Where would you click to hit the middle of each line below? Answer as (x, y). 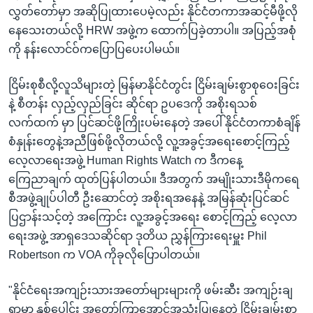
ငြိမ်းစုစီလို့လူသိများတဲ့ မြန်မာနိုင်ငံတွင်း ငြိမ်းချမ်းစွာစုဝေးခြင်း (154, 85)
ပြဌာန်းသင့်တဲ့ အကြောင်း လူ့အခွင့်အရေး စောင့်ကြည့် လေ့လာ (153, 217)
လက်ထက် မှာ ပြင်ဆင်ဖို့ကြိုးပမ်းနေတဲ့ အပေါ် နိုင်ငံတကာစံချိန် (154, 122)
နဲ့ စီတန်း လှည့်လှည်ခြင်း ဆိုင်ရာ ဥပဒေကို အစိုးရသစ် (133, 103)
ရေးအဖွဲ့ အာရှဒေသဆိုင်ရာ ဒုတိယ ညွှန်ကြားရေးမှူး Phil (138, 235)
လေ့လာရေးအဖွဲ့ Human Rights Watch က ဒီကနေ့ (125, 160)
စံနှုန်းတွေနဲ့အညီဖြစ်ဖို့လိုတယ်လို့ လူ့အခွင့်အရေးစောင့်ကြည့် (149, 141)
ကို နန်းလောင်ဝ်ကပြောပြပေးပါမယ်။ (94, 49)
